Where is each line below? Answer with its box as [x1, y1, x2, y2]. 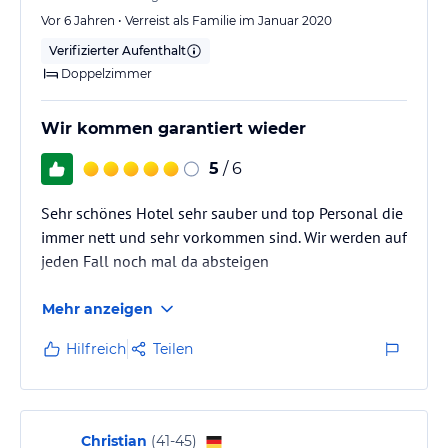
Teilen [153, 339, 193, 358]
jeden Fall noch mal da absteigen [41, 250, 269, 271]
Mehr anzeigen [42, 299, 153, 318]
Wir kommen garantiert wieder [41, 118, 306, 138]
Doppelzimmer [61, 65, 152, 81]
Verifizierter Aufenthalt [49, 42, 186, 58]
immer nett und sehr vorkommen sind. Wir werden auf [41, 226, 407, 247]
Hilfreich [66, 339, 126, 358]
